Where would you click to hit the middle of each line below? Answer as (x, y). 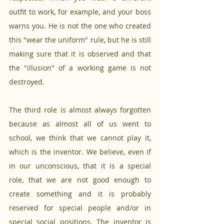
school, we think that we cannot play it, (80, 138)
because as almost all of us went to (80, 124)
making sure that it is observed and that (80, 54)
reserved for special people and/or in (80, 208)
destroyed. (27, 82)
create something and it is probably (80, 194)
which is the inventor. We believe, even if (80, 152)
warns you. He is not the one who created (80, 26)
